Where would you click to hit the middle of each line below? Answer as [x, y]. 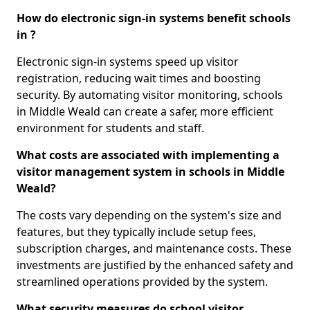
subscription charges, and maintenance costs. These [154, 249]
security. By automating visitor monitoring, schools [150, 95]
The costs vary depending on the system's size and [149, 216]
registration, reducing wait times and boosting [139, 79]
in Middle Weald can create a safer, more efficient [145, 112]
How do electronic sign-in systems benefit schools [154, 18]
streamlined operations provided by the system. [142, 282]
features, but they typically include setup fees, [136, 232]
